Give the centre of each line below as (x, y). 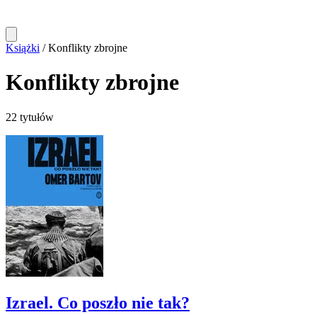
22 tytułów (30, 117)
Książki (23, 48)
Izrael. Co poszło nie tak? (98, 302)
